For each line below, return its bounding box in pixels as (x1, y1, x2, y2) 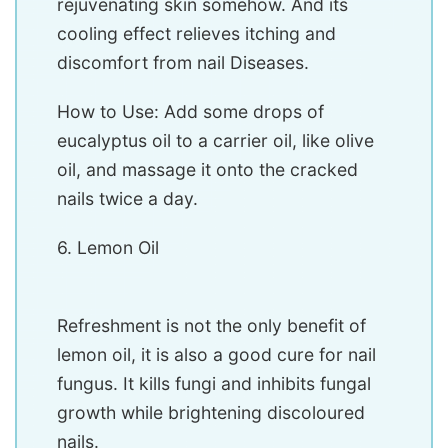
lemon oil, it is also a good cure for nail (57, 344, 376, 366)
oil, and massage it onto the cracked (57, 159, 358, 181)
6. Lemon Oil (57, 237, 159, 259)
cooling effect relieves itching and (57, 23, 336, 45)
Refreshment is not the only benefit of (57, 315, 366, 337)
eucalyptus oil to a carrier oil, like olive (57, 130, 374, 152)
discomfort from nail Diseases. (57, 52, 309, 74)
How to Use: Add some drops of (57, 101, 324, 123)
